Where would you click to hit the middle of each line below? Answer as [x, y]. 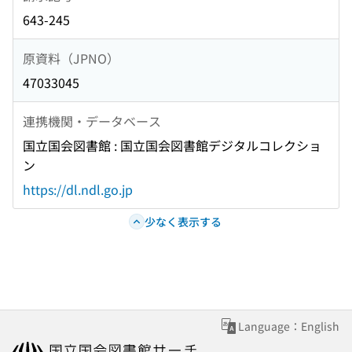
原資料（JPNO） [71, 58]
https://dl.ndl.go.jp [78, 190]
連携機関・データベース [92, 121]
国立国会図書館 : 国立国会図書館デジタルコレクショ [172, 146]
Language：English [289, 326]
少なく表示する [183, 221]
